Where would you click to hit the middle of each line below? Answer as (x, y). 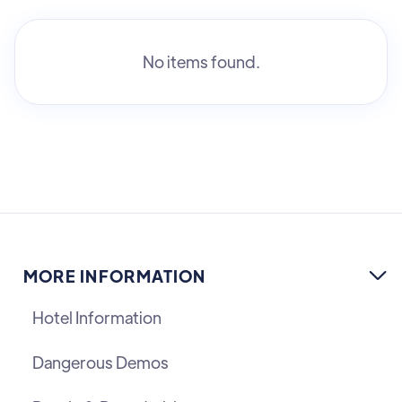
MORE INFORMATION (115, 275)
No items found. (201, 61)
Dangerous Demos (100, 362)
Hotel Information (97, 317)
